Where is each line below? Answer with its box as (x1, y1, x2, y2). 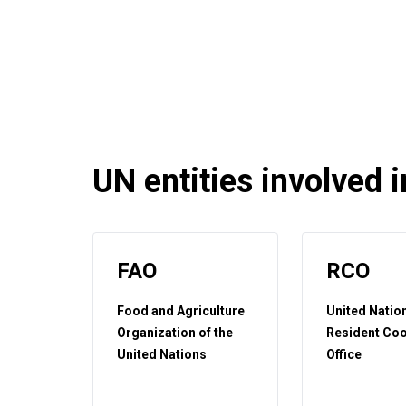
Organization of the (117, 325, 233, 340)
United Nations (117, 347, 207, 362)
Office (326, 347, 362, 362)
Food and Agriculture (117, 304, 245, 318)
